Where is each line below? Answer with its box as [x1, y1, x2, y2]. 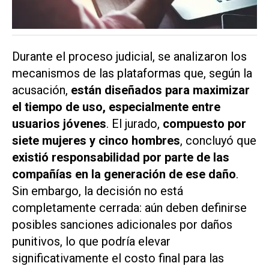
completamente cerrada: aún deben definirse [12, 200, 247, 215]
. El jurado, [106, 116, 163, 131]
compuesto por [163, 116, 246, 131]
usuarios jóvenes [12, 116, 106, 131]
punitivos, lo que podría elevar [12, 234, 171, 249]
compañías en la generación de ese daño [12, 166, 236, 181]
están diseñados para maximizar [71, 82, 250, 97]
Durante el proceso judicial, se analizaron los [12, 49, 247, 64]
